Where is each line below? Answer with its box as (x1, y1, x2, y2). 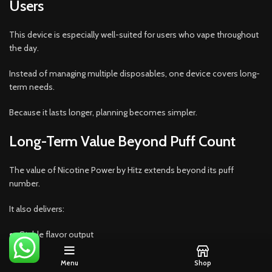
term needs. (9, 81, 55, 92)
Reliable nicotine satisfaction (19, 248, 127, 259)
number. (9, 177, 40, 189)
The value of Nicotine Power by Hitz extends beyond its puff (9, 164, 234, 175)
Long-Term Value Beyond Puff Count (9, 132, 236, 150)
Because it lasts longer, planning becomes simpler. (9, 106, 197, 118)
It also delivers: (9, 203, 64, 214)
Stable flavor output (19, 228, 93, 240)
